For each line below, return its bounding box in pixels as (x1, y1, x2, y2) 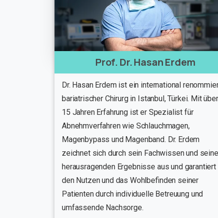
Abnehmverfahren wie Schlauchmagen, (62, 121, 190, 130)
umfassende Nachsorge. (62, 202, 144, 212)
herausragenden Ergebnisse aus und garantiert (62, 162, 216, 171)
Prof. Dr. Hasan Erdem (95, 55, 196, 69)
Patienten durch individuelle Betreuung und (62, 189, 203, 199)
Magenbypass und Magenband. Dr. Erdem (62, 134, 200, 144)
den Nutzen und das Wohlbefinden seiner (62, 175, 199, 185)
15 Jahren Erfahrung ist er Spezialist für (62, 107, 194, 117)
